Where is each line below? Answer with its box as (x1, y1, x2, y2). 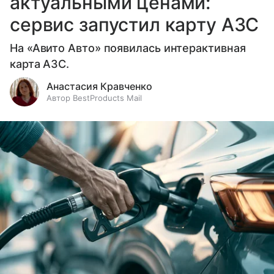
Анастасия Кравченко (46, 80, 152, 93)
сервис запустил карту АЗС (10, 13, 259, 36)
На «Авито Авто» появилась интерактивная (10, 42, 246, 55)
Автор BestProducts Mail (46, 93, 142, 103)
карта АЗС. (10, 57, 70, 71)
